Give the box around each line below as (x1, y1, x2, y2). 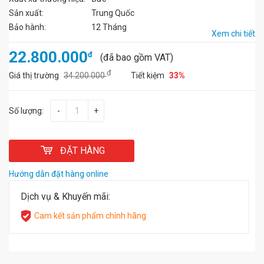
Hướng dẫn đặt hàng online (9, 169, 108, 179)
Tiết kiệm (131, 71, 166, 80)
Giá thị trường (9, 71, 61, 80)
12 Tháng (91, 22, 127, 32)
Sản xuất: (9, 8, 44, 18)
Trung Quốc (91, 8, 134, 18)
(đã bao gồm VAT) (100, 52, 173, 63)
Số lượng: (9, 105, 44, 115)
